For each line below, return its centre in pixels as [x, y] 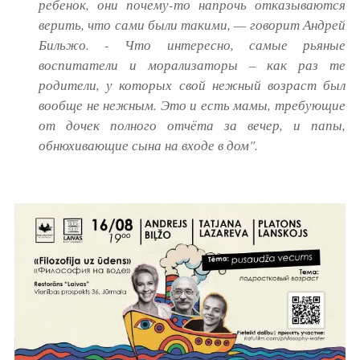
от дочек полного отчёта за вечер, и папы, [192, 125]
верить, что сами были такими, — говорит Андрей [192, 24]
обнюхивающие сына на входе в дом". [148, 145]
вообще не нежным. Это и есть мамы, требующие [192, 104]
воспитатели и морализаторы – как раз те [192, 64]
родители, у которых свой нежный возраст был [192, 84]
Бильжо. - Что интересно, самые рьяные [192, 44]
